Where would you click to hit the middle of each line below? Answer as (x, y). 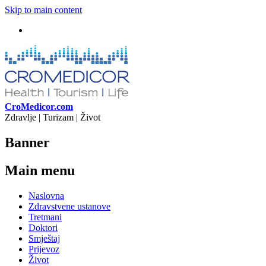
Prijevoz (44, 249)
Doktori (43, 227)
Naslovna (46, 195)
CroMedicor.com (39, 107)
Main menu (40, 170)
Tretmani (45, 217)
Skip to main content (43, 10)
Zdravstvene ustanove (69, 206)
